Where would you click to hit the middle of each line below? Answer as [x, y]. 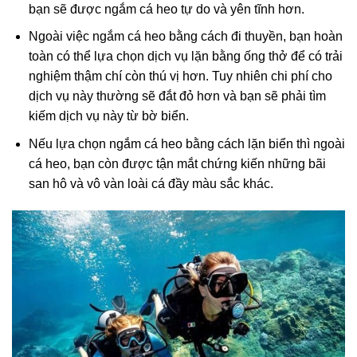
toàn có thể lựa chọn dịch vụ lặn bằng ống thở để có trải [185, 57]
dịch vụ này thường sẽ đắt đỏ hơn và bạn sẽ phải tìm [177, 96]
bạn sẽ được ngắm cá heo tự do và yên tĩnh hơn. [168, 9]
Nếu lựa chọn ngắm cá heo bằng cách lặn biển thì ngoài [186, 143]
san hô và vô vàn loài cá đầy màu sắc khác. [151, 183]
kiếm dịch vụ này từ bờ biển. [108, 116]
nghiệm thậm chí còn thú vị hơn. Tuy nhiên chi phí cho [180, 76]
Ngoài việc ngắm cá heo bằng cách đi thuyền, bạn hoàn [185, 37]
